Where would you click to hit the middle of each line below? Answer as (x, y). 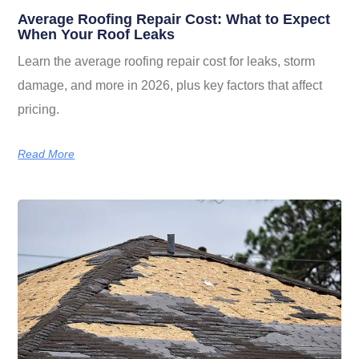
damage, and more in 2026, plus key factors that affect (170, 86)
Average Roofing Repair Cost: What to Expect (174, 20)
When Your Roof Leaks (97, 35)
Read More (46, 154)
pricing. (39, 110)
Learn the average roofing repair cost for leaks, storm (167, 62)
